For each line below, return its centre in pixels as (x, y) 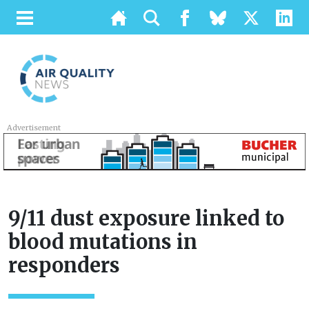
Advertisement (34, 128)
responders (64, 266)
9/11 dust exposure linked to (146, 219)
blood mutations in (103, 242)
